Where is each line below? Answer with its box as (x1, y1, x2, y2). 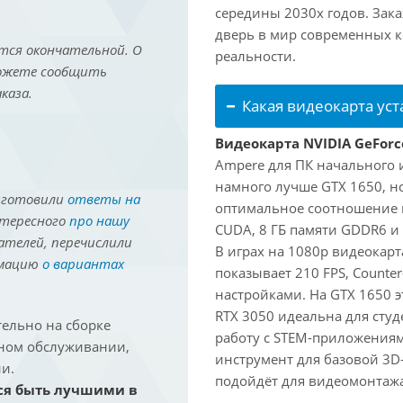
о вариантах (41, 255, 124, 273)
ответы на (67, 190, 140, 208)
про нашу (68, 211, 130, 229)
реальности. (215, 47, 296, 65)
